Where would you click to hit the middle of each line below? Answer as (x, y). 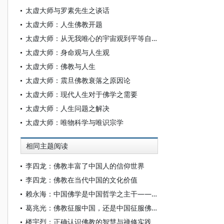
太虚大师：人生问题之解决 (67, 108)
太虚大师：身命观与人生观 (67, 52)
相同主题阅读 (47, 146)
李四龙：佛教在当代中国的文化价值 (81, 180)
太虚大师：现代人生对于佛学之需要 (81, 94)
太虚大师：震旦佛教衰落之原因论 (78, 80)
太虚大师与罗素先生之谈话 (67, 10)
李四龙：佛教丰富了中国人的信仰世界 (85, 166)
